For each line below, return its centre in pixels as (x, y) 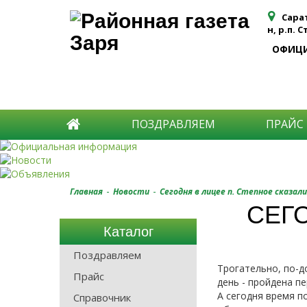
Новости (131, 192)
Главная (86, 192)
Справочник (102, 297)
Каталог (128, 232)
